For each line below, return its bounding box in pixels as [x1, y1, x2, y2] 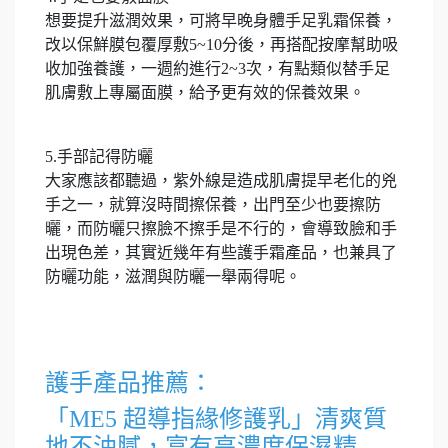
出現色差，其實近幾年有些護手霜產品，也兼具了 [45, 244, 397, 262]
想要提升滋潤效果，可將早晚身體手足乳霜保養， [45, 12, 397, 30]
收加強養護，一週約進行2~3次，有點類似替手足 [45, 60, 390, 78]
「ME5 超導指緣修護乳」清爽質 [45, 406, 387, 433]
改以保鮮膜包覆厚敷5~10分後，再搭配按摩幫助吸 [45, 36, 398, 54]
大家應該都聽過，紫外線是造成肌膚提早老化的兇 [45, 172, 397, 190]
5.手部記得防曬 [45, 148, 153, 166]
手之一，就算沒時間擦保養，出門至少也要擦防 [45, 196, 381, 214]
